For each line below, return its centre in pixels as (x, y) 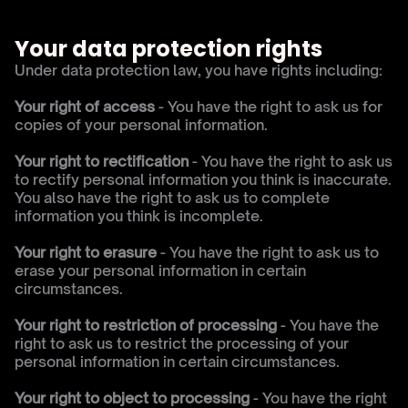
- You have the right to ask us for (269, 107)
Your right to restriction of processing (146, 325)
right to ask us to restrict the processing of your (182, 343)
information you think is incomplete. (139, 216)
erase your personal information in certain (160, 270)
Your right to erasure (87, 252)
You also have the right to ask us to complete (172, 198)
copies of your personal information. (141, 125)
